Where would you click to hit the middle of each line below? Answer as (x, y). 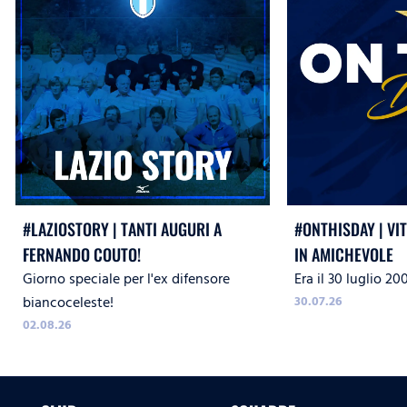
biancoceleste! (68, 303)
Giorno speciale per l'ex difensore (126, 279)
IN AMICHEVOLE (343, 255)
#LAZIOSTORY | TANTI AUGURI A (122, 229)
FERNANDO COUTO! (82, 255)
